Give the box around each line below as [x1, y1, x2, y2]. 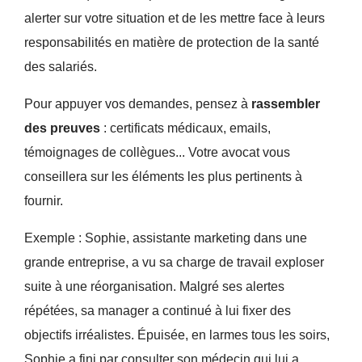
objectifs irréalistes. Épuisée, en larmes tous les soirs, [23, 327, 330, 342]
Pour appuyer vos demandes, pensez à [23, 96, 251, 111]
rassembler [250, 96, 320, 111]
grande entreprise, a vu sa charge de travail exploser [23, 255, 324, 269]
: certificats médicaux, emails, [99, 120, 271, 135]
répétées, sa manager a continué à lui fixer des [23, 303, 291, 318]
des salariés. [23, 59, 97, 74]
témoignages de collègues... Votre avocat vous [23, 145, 290, 159]
